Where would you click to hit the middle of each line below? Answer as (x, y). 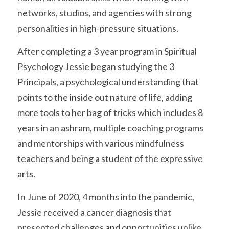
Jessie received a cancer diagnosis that (94, 212)
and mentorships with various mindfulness (101, 143)
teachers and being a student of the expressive (110, 158)
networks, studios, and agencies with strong (105, 13)
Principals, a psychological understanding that (108, 82)
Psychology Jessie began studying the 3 (96, 66)
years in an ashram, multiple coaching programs (110, 128)
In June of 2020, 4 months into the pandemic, (106, 197)
